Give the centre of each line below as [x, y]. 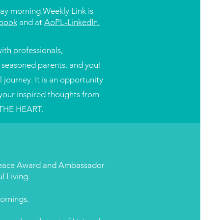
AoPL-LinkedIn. [72, 22]
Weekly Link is [68, 11]
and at [31, 22]
